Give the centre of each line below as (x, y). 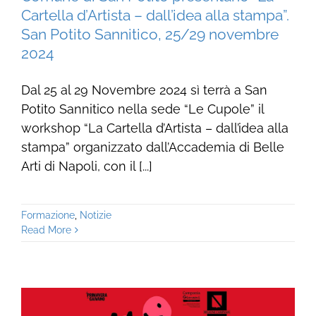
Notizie (95, 215)
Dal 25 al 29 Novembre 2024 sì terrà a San (144, 90)
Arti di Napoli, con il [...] (86, 166)
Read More (46, 230)
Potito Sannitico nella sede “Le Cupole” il (142, 109)
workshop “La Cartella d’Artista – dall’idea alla (154, 128)
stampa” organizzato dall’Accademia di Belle (152, 147)
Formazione (48, 215)
